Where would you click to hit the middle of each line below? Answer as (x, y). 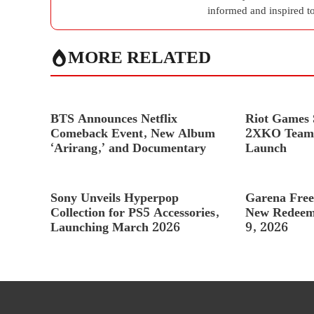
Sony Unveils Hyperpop (115, 198)
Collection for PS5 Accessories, (135, 213)
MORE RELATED (139, 58)
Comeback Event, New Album (133, 134)
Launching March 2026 (115, 227)
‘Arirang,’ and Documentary (128, 148)
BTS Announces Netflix (114, 119)
